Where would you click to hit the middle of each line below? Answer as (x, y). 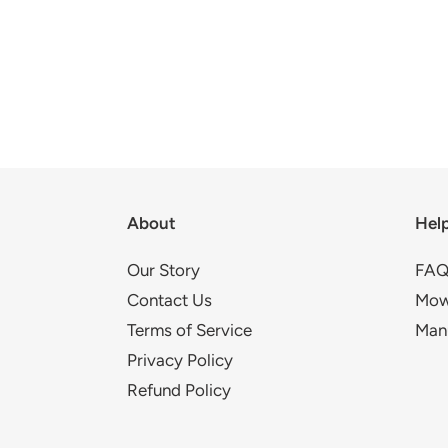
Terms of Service (189, 329)
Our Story (163, 269)
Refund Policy (179, 389)
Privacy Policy (180, 359)
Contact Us (169, 299)
